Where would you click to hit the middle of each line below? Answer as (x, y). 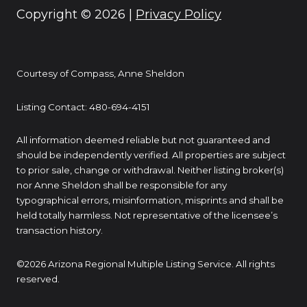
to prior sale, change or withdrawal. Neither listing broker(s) (150, 170)
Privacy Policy (179, 14)
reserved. (38, 279)
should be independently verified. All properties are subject (151, 155)
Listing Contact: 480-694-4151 (84, 107)
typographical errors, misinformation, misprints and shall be (150, 200)
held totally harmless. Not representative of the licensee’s (147, 216)
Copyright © (56, 14)
